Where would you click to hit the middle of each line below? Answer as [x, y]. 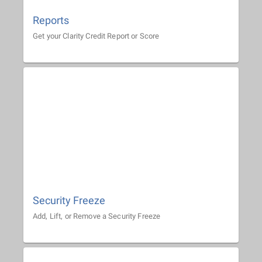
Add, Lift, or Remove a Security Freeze [97, 216]
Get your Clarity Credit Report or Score [96, 36]
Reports [51, 20]
